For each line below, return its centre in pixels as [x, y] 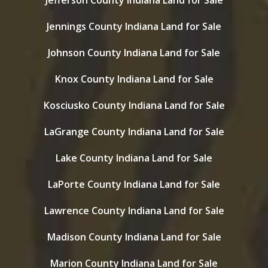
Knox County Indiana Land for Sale [134, 79]
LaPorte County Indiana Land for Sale [134, 184]
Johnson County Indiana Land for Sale [134, 53]
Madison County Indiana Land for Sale [134, 237]
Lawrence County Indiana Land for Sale [134, 211]
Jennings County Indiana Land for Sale [134, 26]
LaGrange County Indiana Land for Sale [134, 132]
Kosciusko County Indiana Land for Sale [134, 105]
